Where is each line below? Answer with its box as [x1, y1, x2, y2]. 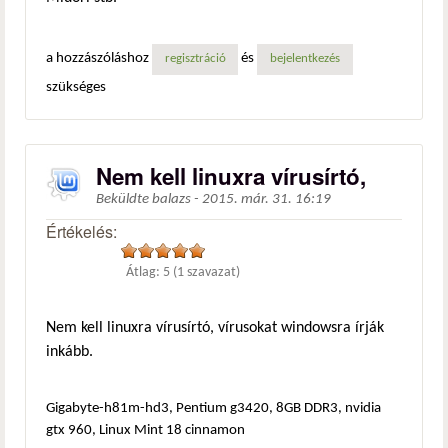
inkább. [46, 343, 93, 360]
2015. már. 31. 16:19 [202, 191, 331, 207]
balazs [152, 191, 191, 207]
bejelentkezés [269, 53, 340, 66]
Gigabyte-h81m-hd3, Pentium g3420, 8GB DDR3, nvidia [46, 400, 381, 416]
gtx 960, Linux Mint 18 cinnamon [46, 422, 245, 438]
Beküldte [96, 191, 152, 207]
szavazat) [184, 266, 241, 280]
